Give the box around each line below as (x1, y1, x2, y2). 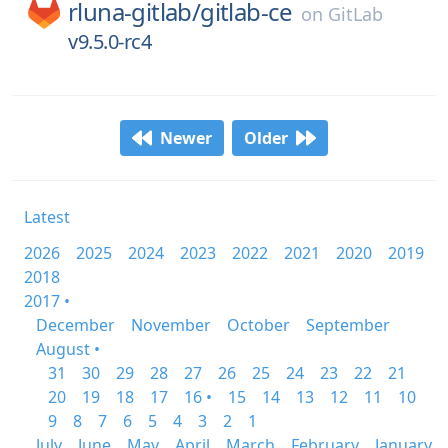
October (227, 314, 290, 336)
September (306, 314, 390, 336)
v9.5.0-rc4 (68, 28, 151, 55)
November (131, 314, 211, 336)
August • (36, 338, 100, 360)
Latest (24, 206, 70, 228)
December (36, 314, 115, 336)
